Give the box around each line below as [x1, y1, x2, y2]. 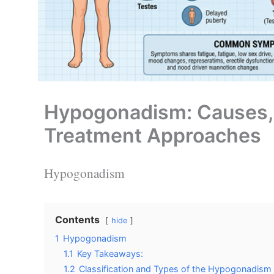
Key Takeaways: [77, 248, 143, 259]
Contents [55, 213, 100, 226]
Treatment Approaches [44, 123, 261, 147]
